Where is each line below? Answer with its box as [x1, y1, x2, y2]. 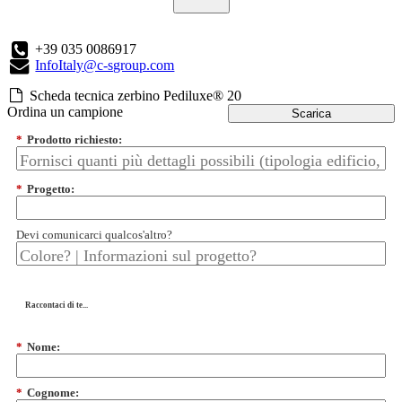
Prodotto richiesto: [27, 133, 122, 147]
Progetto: [27, 182, 74, 197]
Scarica [292, 107, 331, 121]
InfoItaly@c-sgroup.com [35, 57, 175, 74]
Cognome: [27, 386, 79, 400]
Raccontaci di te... [25, 301, 88, 310]
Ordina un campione [7, 104, 123, 120]
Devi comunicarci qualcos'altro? [16, 227, 172, 241]
